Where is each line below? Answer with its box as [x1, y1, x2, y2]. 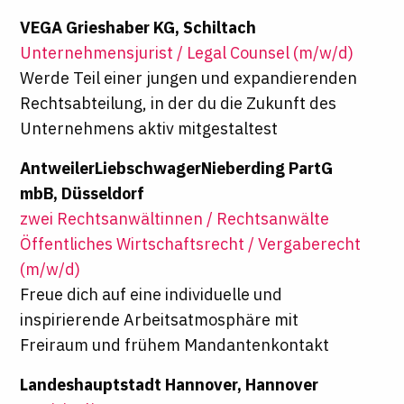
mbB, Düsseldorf [20, 183, 145, 205]
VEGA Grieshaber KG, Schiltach [20, 17, 257, 39]
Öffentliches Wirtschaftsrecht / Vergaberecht [20, 234, 362, 255]
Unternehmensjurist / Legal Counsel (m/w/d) [20, 42, 354, 64]
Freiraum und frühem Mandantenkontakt [20, 335, 330, 356]
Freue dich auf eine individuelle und [20, 284, 283, 306]
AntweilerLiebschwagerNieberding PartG [20, 158, 334, 179]
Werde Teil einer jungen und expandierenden [20, 68, 358, 89]
